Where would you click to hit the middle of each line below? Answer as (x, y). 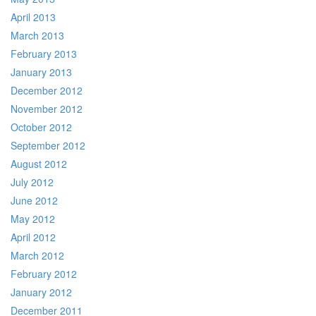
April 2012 (33, 237)
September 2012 (48, 145)
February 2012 (44, 274)
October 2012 (41, 127)
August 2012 (39, 164)
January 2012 (41, 292)
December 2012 (47, 90)
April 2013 (33, 17)
